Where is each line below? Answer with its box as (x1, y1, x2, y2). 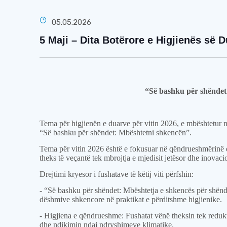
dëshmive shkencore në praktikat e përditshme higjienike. (40, 195, 222, 204)
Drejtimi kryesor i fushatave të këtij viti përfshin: (40, 170, 194, 178)
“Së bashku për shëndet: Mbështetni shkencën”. (40, 128, 192, 137)
